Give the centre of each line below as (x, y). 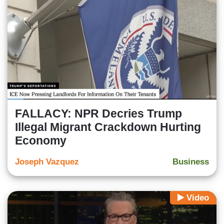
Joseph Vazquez (47, 162)
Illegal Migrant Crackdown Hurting (108, 127)
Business (191, 162)
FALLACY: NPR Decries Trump (98, 114)
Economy (41, 141)
